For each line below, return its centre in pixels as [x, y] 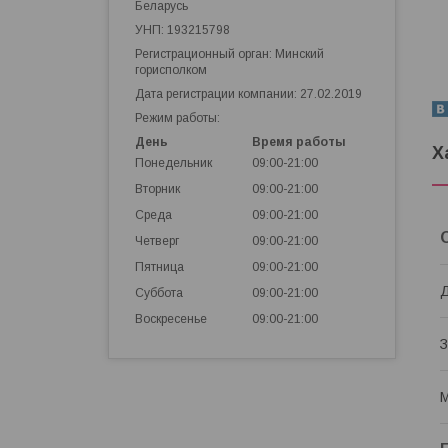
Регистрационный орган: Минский [229, 54]
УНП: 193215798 [182, 30]
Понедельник [173, 163]
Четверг [157, 241]
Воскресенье [171, 319]
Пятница [159, 267]
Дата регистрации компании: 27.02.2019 [248, 94]
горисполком [171, 70]
